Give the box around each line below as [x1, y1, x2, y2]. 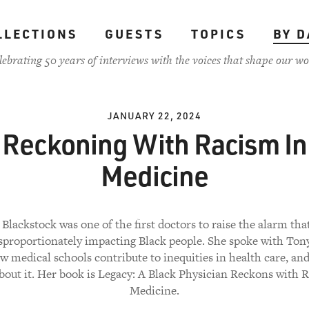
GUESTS [104, 26, 163, 42]
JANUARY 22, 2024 [108, 109, 201, 122]
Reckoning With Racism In [2, 126, 307, 161]
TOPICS [190, 26, 246, 42]
